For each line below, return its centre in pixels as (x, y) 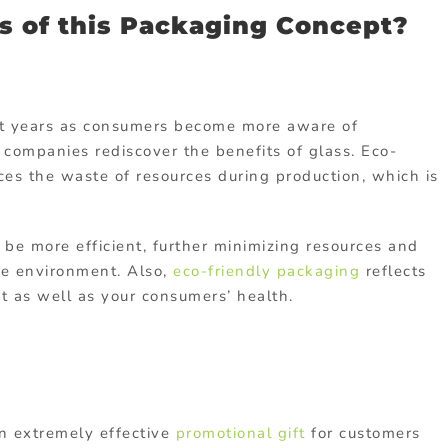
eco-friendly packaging (266, 271)
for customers (363, 432)
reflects (393, 271)
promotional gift (240, 432)
